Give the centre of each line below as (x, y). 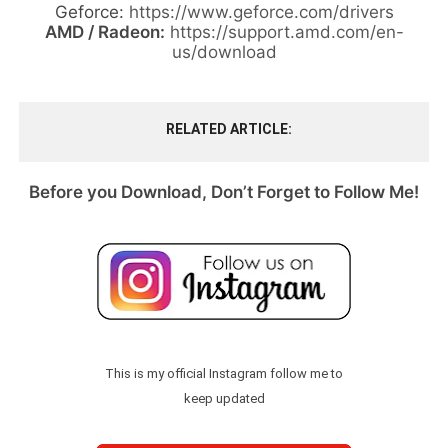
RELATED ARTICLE (227, 128)
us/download (224, 51)
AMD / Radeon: (104, 31)
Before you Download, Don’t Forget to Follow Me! (224, 191)
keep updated (224, 399)
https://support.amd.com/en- (286, 31)
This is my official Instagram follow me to (224, 374)
